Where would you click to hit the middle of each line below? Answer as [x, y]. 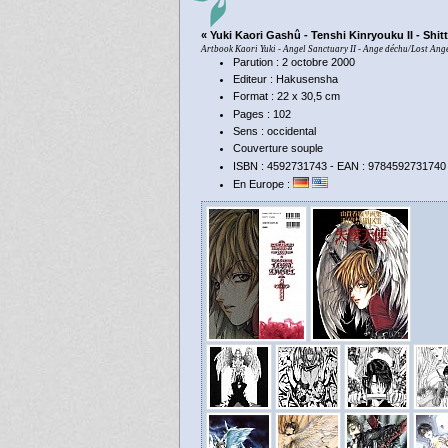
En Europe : [262, 183]
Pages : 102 [261, 113]
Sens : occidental [274, 131]
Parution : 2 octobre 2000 [293, 61]
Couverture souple [277, 148]
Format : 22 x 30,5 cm [286, 96]
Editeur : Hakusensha [285, 79]
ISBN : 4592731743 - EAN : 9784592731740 [339, 165]
